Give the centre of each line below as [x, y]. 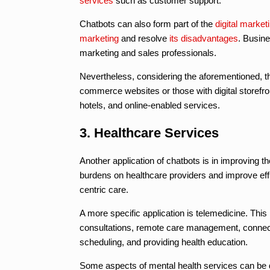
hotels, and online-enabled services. [150, 105]
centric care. [104, 189]
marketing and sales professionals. [148, 52]
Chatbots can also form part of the [147, 24]
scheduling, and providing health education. [164, 242]
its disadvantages [204, 38]
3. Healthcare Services [149, 133]
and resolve [144, 38]
